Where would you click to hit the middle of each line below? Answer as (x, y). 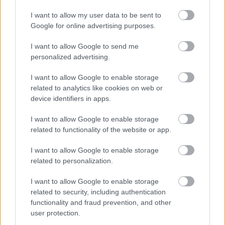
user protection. (55, 213)
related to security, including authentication (98, 192)
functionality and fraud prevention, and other (101, 202)
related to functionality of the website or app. (101, 129)
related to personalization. (72, 160)
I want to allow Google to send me (85, 46)
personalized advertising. (70, 57)
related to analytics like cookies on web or (97, 88)
